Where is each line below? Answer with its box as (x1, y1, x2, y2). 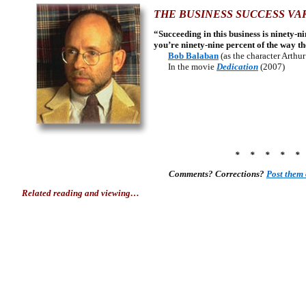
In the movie (154, 61, 217, 72)
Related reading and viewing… (22, 188, 139, 198)
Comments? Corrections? (168, 169, 266, 179)
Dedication (217, 61, 258, 72)
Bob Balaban (168, 51, 219, 61)
